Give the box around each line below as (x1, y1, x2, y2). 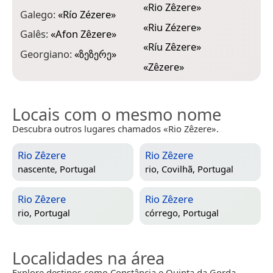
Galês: (20, 27, 51, 41)
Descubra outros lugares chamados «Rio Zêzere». (12, 122, 219, 135)
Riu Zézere (147, 19, 196, 34)
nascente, (18, 163, 60, 175)
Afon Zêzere (55, 27, 112, 41)
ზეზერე (79, 46, 112, 61)
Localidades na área (12, 246, 165, 269)
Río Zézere (63, 7, 111, 21)
